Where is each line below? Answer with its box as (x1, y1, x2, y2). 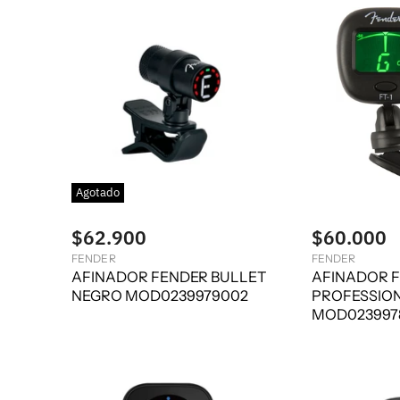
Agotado (76, 184, 120, 200)
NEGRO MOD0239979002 (71, 287, 248, 305)
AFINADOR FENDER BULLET (71, 268, 266, 287)
